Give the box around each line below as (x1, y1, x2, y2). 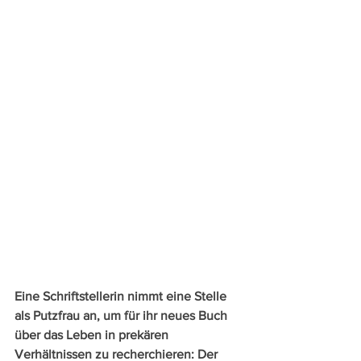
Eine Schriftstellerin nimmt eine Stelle (15, 288, 230, 303)
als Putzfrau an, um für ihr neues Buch (15, 308, 230, 322)
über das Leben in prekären (15, 327, 172, 342)
